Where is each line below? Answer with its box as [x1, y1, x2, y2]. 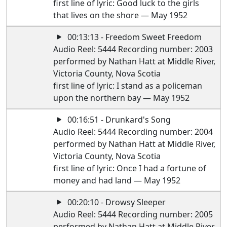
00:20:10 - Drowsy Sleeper [65, 197, 166, 208]
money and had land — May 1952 [53, 175, 181, 186]
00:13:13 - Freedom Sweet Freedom [65, 31, 202, 43]
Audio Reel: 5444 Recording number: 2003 [53, 44, 213, 55]
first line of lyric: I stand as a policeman [53, 80, 203, 91]
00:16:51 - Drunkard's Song [65, 114, 171, 125]
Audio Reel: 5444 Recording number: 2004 [53, 126, 213, 137]
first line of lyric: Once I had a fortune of [53, 163, 207, 174]
